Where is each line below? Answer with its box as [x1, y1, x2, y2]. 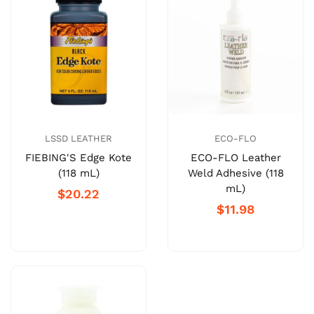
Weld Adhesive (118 [187, 167, 284, 180]
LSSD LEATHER [45, 133, 112, 144]
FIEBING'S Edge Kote [25, 151, 132, 165]
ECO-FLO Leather [190, 151, 281, 165]
